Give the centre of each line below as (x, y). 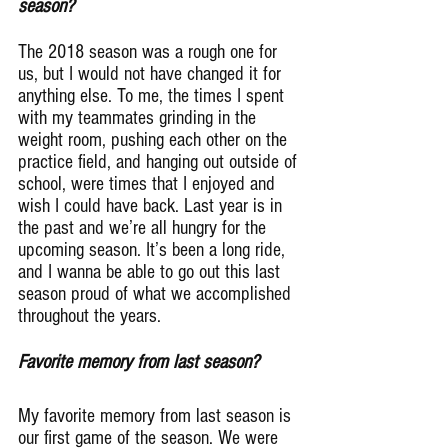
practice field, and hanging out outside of (160, 161)
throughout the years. (89, 315)
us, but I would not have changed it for (152, 73)
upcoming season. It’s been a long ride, (154, 249)
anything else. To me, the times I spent (153, 95)
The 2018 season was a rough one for (150, 51)
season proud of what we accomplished (157, 293)
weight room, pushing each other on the (155, 139)
